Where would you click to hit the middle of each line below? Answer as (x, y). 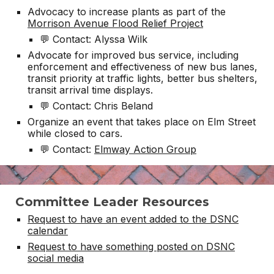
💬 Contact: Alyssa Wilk (94, 39)
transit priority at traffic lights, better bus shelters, (143, 78)
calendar (48, 231)
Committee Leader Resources (113, 202)
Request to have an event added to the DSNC (133, 219)
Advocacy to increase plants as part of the (127, 12)
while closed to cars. (75, 133)
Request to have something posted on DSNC (131, 246)
